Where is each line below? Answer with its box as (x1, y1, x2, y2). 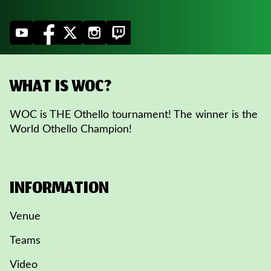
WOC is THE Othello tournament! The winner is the (10, 109, 258, 120)
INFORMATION (10, 175, 109, 204)
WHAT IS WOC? (10, 74, 112, 103)
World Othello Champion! (10, 124, 132, 135)
